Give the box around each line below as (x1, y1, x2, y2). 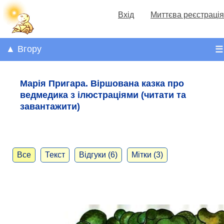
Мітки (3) (131, 150, 163, 159)
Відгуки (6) (79, 150, 117, 159)
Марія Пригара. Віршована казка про (20, 78, 184, 88)
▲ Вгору (6, 44, 41, 54)
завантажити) (20, 101, 80, 111)
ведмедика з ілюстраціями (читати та (20, 89, 186, 100)
